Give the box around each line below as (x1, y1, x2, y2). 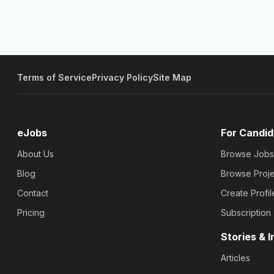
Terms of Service (17, 72, 92, 83)
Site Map (153, 72, 191, 83)
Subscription (220, 207, 271, 218)
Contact (17, 188, 48, 199)
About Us (17, 149, 54, 160)
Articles (220, 253, 250, 264)
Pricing (17, 207, 45, 218)
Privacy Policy (92, 72, 153, 83)
